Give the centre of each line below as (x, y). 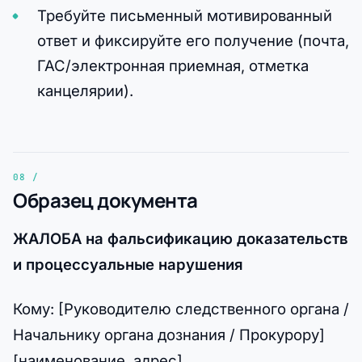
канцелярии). (85, 90)
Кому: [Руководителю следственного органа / (181, 308)
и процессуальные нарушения (128, 264)
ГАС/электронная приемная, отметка (173, 65)
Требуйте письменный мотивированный (184, 15)
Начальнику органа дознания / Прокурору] (169, 334)
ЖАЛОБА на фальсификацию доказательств (181, 238)
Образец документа (105, 200)
